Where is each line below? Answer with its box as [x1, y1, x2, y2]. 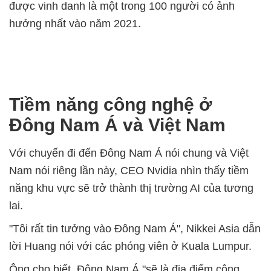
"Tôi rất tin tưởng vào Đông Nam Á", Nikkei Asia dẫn [9, 223, 261, 235]
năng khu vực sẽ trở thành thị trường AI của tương [9, 182, 253, 194]
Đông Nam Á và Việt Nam [9, 115, 226, 135]
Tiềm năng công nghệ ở [9, 94, 212, 114]
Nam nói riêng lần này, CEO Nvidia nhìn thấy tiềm [9, 165, 249, 177]
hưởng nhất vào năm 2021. [9, 18, 141, 30]
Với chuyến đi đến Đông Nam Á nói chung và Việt [9, 147, 249, 159]
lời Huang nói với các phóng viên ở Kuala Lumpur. [9, 240, 252, 252]
